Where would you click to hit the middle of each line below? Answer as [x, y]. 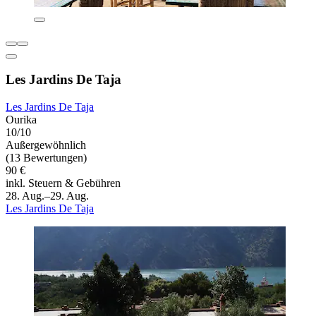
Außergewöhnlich [46, 145]
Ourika [21, 120]
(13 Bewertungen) [46, 158]
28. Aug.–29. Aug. [47, 196]
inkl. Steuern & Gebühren [63, 183]
